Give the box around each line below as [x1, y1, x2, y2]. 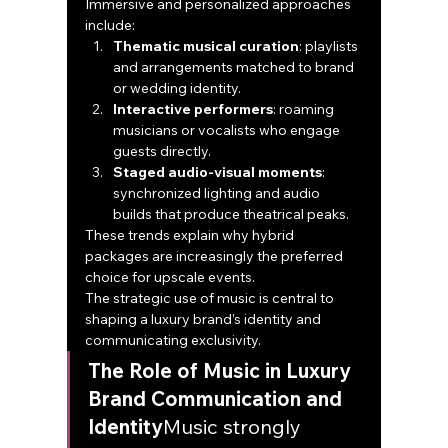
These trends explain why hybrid [85, 226, 298, 245]
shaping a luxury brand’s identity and [85, 310, 325, 329]
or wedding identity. [113, 79, 242, 98]
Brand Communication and [88, 386, 348, 412]
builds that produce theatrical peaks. [113, 205, 350, 224]
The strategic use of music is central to [85, 289, 338, 308]
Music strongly [163, 414, 307, 440]
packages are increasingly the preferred [85, 247, 347, 266]
